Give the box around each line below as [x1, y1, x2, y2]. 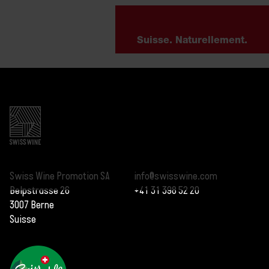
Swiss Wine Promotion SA [10, 169, 110, 183]
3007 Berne [10, 198, 54, 212]
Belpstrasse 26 [10, 184, 70, 198]
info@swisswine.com [134, 169, 217, 183]
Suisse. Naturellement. [137, 37, 247, 47]
